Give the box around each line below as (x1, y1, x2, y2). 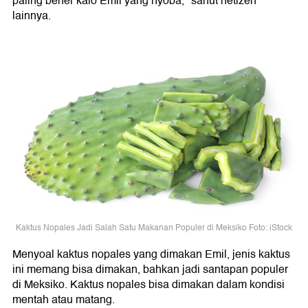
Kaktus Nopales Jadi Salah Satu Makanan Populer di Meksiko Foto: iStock (16, 221, 292, 234)
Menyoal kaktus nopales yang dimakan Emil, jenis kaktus (12, 245, 290, 264)
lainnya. (12, 7, 51, 25)
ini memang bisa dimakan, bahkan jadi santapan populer (12, 261, 288, 279)
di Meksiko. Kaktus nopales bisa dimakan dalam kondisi (12, 276, 285, 294)
